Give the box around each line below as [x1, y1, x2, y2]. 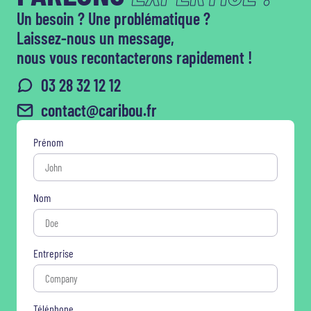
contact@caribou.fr [41, 100, 157, 120]
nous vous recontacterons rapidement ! [17, 47, 252, 67]
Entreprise [33, 246, 74, 260]
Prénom [33, 135, 63, 149]
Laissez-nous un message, [17, 28, 174, 48]
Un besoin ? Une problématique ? [17, 8, 210, 28]
